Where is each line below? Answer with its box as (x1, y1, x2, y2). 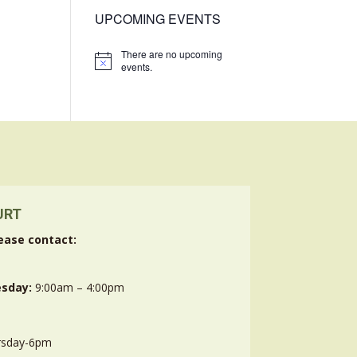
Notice (94, 58, 123, 73)
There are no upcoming (121, 47, 223, 61)
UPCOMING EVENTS (95, 10, 222, 29)
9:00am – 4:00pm (32, 280, 125, 296)
